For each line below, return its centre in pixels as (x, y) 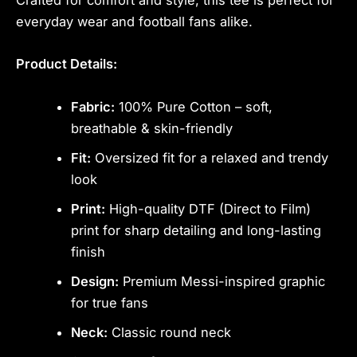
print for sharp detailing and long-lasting (196, 230)
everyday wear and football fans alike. (134, 22)
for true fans (110, 302)
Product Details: (67, 64)
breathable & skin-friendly (152, 128)
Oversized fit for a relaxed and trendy (210, 157)
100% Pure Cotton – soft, (194, 106)
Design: (95, 281)
